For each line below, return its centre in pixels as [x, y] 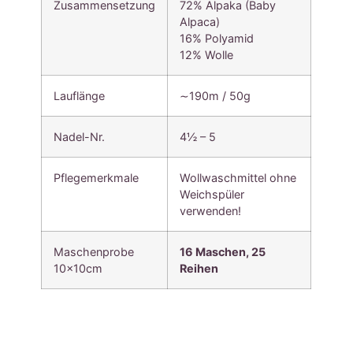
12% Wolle [207, 54]
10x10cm [78, 268]
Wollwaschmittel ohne [238, 177]
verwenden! [211, 210]
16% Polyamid [217, 38]
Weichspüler [212, 194]
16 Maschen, [216, 251]
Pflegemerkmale [97, 177]
